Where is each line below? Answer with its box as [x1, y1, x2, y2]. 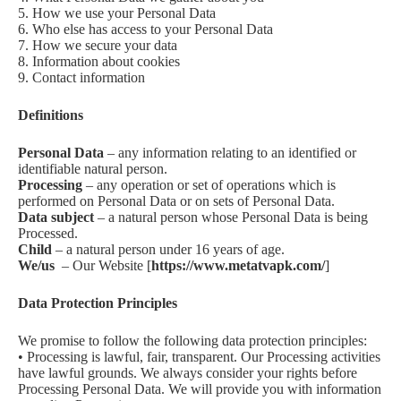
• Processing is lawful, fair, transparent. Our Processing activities [18, 349, 380, 364]
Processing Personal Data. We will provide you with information [18, 381, 381, 397]
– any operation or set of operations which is [82, 177, 336, 192]
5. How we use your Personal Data [18, 5, 216, 21]
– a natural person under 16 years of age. [52, 242, 285, 257]
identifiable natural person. [18, 161, 167, 176]
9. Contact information [18, 70, 145, 85]
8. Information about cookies [18, 54, 180, 69]
